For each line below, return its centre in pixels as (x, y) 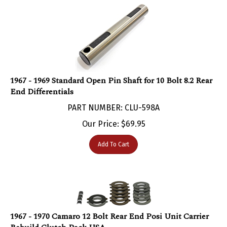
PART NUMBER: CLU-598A (113, 97)
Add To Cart (113, 134)
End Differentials (42, 81)
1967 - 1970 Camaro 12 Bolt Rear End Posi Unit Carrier (109, 206)
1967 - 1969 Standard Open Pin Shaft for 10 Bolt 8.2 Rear (111, 70)
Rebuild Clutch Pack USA (58, 217)
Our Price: (100, 113)
